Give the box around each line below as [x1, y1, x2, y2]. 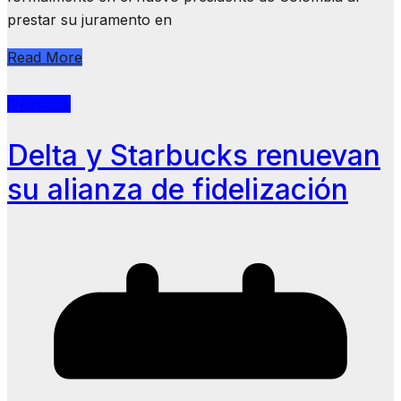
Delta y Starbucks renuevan [7, 138, 380, 174]
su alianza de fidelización [7, 172, 348, 208]
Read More [7, 47, 82, 66]
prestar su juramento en [7, 10, 172, 29]
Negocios [7, 94, 71, 113]
